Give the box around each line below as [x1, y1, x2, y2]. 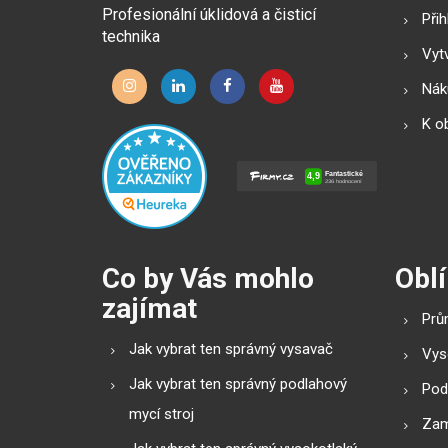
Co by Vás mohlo [102, 262, 314, 295]
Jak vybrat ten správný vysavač [129, 340, 333, 358]
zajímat [102, 292, 197, 325]
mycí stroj [129, 405, 194, 423]
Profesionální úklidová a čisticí [102, 5, 316, 24]
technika [102, 27, 160, 46]
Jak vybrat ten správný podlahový [129, 375, 347, 393]
